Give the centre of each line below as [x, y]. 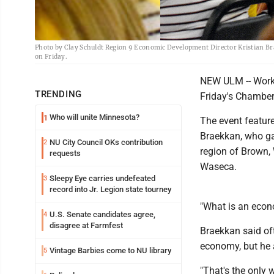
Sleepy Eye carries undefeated [102, 178]
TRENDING [58, 94]
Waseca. [218, 167]
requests [65, 153]
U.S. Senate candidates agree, [102, 214]
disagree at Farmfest [86, 225]
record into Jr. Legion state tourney [110, 189]
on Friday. [51, 57]
